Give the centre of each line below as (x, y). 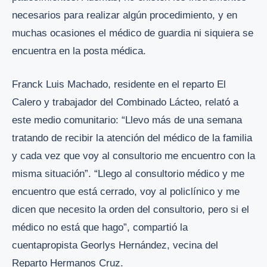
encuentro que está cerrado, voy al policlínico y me (126, 191)
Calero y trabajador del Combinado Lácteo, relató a (125, 102)
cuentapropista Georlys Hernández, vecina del (115, 245)
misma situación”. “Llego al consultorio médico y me (128, 173)
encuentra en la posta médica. (79, 51)
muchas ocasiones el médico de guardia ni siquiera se (133, 33)
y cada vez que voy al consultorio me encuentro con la (133, 156)
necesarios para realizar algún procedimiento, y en (125, 15)
